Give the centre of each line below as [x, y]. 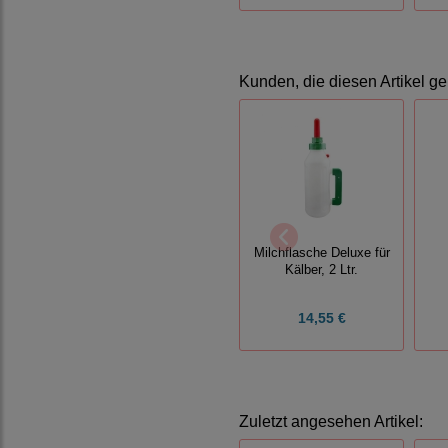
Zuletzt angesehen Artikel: [331, 422]
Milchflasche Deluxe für [321, 253]
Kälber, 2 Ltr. [322, 270]
